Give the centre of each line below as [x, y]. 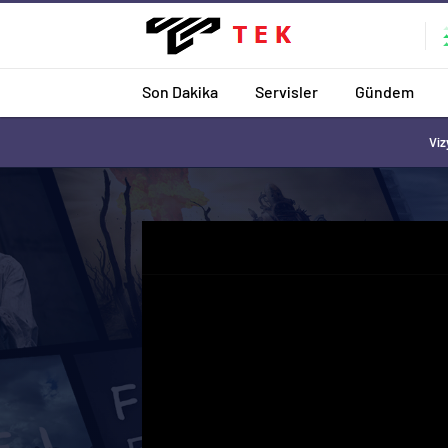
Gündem [384, 91]
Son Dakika [180, 91]
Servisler [286, 91]
